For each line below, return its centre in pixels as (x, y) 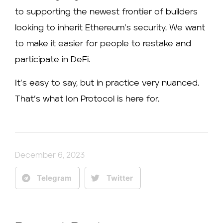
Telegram (54, 178)
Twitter (120, 178)
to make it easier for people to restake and (103, 44)
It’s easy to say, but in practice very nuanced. (107, 83)
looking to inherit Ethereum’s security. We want (110, 28)
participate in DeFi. (53, 60)
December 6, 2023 (50, 156)
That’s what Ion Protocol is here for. (87, 99)
